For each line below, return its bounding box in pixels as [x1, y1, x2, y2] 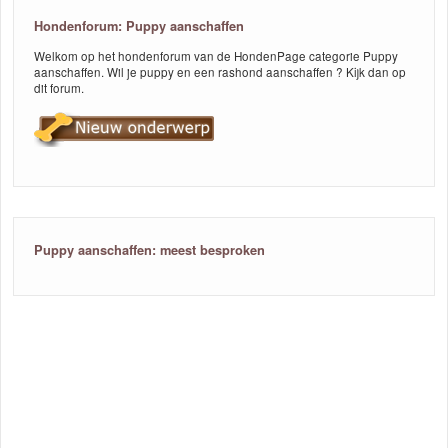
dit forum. [34, 80, 84, 97]
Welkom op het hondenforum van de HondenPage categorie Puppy [34, 48, 398, 65]
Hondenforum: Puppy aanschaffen [34, 17, 244, 36]
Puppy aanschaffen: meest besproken [34, 240, 265, 259]
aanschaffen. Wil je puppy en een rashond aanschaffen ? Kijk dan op [34, 64, 406, 81]
